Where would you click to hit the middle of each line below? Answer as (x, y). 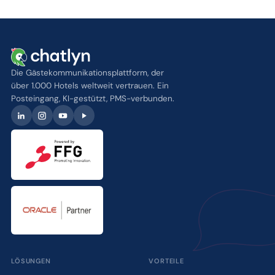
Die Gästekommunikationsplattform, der (87, 73)
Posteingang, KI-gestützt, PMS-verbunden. (92, 99)
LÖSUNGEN (31, 261)
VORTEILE (167, 261)
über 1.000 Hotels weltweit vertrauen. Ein (90, 86)
